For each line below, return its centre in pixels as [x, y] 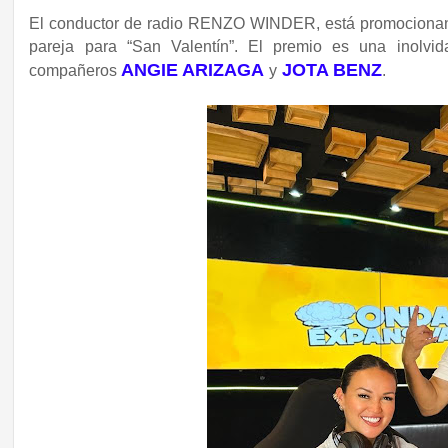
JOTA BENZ [332, 70]
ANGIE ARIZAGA [193, 70]
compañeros [75, 71]
